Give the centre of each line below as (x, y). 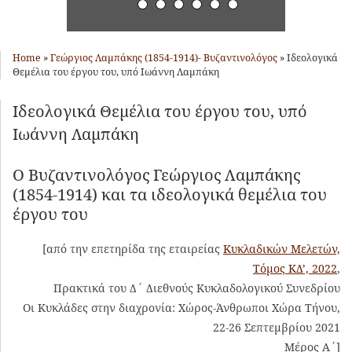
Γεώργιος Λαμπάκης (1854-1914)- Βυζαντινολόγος (164, 57)
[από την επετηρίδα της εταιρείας (131, 248)
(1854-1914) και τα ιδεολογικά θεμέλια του (170, 194)
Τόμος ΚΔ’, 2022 (295, 268)
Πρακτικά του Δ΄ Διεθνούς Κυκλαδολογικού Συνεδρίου (197, 288)
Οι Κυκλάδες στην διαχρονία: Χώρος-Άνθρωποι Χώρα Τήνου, (181, 307)
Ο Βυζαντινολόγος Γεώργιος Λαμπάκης (156, 174)
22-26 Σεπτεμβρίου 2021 (277, 327)
